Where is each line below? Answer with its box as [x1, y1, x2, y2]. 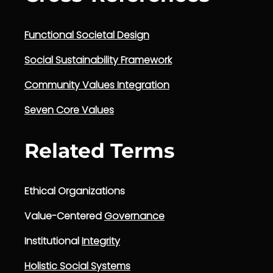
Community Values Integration [24, 77, 169, 92]
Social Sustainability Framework [24, 52, 172, 67]
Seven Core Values [24, 102, 114, 117]
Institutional [24, 233, 82, 248]
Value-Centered [24, 208, 104, 223]
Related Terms [24, 138, 175, 163]
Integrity [82, 233, 120, 248]
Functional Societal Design [24, 27, 149, 42]
